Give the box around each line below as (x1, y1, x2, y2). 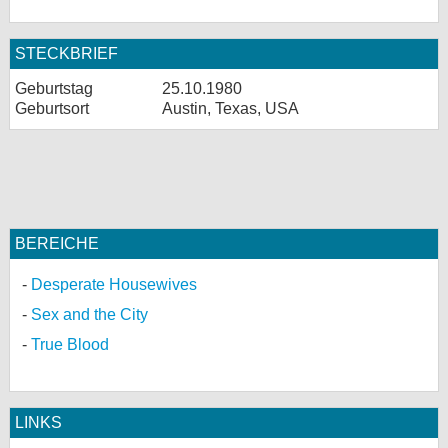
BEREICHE (15, 235, 99, 252)
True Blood (31, 336, 109, 353)
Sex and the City (31, 306, 148, 323)
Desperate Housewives (31, 276, 197, 293)
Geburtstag (15, 80, 93, 97)
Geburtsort (15, 100, 89, 117)
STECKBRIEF (15, 45, 118, 62)
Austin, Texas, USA (162, 100, 299, 117)
